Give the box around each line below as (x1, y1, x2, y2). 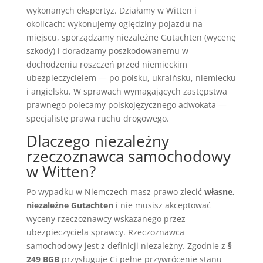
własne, (204, 186, 235, 197)
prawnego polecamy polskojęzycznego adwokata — (26, 99, 227, 110)
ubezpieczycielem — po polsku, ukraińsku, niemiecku (26, 72, 236, 83)
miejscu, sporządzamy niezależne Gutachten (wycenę (26, 31, 236, 43)
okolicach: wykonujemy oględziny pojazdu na (26, 18, 203, 29)
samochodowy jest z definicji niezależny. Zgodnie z (26, 240, 228, 251)
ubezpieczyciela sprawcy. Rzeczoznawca (26, 226, 184, 238)
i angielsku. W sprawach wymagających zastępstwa (26, 85, 227, 97)
